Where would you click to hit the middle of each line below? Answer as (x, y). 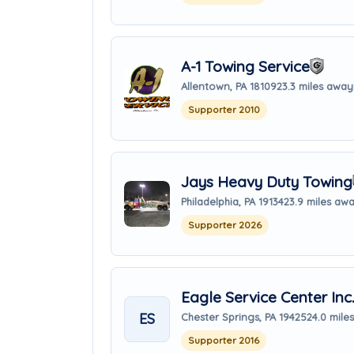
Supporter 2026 (225, 224)
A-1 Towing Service (245, 66)
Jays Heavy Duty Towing (267, 181)
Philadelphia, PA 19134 (232, 201)
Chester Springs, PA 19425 (244, 316)
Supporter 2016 (224, 340)
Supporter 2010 (224, 109)
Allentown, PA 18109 (229, 86)
